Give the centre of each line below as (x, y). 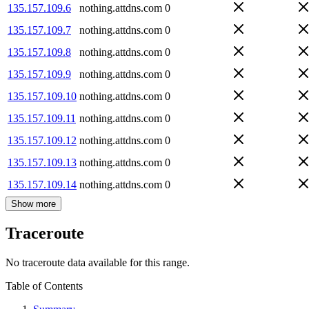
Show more (33, 203)
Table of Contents (44, 286)
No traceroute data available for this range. (98, 263)
